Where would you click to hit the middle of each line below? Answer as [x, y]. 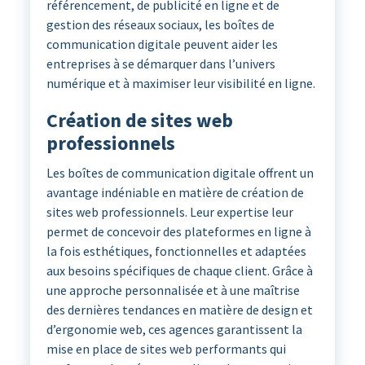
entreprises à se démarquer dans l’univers [161, 64]
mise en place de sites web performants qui [166, 349]
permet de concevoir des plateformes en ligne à [178, 232]
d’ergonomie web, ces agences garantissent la [174, 330]
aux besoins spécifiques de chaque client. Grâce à [179, 271]
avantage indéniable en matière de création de [175, 193]
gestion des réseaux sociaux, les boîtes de [160, 25]
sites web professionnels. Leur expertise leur [169, 212]
